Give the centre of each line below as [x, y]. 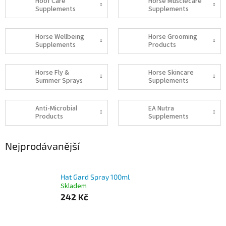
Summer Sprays [59, 81]
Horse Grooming [173, 37]
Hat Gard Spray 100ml [95, 177]
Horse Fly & [52, 73]
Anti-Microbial [56, 109]
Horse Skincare [171, 73]
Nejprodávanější [42, 146]
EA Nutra [161, 109]
